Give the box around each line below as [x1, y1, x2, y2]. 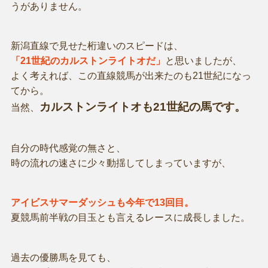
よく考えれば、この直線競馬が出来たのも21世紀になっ [10, 70, 251, 81]
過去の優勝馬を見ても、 [10, 252, 116, 263]
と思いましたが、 [165, 55, 242, 66]
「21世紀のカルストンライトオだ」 [10, 55, 165, 66]
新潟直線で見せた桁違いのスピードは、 [10, 40, 183, 51]
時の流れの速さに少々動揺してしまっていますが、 [10, 158, 231, 169]
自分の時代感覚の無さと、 [10, 143, 126, 154]
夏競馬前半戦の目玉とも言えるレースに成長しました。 [10, 212, 250, 223]
